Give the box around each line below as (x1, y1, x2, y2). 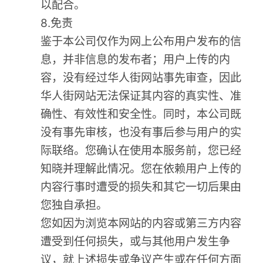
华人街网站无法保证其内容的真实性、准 (41, 89, 242, 103)
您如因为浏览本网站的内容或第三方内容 (41, 216, 242, 231)
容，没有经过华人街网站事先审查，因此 (41, 70, 242, 85)
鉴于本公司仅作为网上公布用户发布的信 (41, 34, 242, 49)
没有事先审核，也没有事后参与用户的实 (41, 125, 242, 140)
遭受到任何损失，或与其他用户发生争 (41, 234, 231, 249)
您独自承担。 (41, 198, 108, 213)
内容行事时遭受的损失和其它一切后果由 (41, 180, 242, 194)
